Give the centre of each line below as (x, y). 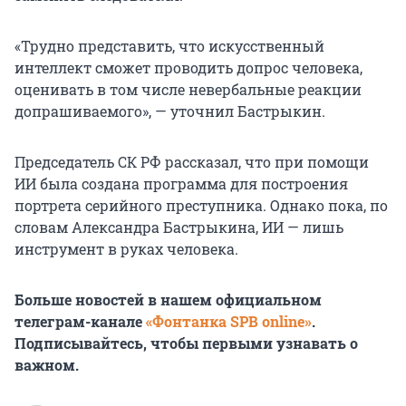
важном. (47, 365)
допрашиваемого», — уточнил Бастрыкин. (170, 111)
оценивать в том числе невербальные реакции (188, 90)
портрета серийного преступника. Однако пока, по (201, 206)
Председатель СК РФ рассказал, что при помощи (192, 162)
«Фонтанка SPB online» (229, 322)
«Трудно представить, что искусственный (169, 46)
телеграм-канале (80, 322)
